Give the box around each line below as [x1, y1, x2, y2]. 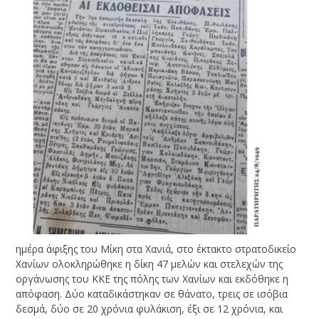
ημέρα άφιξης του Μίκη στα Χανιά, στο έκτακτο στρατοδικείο [16, 241, 297, 256]
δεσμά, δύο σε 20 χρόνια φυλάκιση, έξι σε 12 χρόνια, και [16, 301, 283, 315]
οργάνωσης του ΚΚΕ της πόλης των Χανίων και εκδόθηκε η [16, 271, 289, 286]
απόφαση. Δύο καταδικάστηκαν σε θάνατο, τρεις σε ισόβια [16, 286, 288, 300]
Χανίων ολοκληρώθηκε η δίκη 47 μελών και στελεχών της [16, 256, 283, 271]
